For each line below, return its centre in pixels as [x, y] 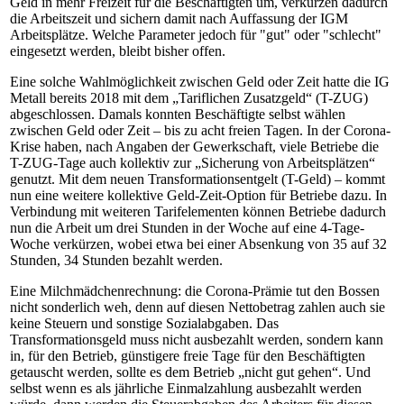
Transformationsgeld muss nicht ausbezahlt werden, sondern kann [197, 340]
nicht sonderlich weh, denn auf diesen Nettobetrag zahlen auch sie [197, 307]
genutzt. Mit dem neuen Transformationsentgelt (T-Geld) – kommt [197, 179]
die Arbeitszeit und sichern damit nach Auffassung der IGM [179, 18]
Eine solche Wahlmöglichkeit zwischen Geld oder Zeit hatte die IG [200, 82]
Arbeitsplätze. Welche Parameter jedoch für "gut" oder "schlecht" [196, 35]
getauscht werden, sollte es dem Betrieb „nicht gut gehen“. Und [190, 372]
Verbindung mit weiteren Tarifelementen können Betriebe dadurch [198, 211]
